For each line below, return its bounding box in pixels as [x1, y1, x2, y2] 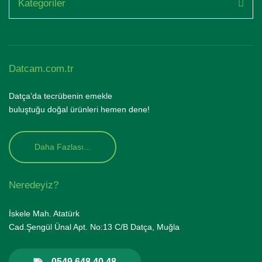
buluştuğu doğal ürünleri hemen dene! [9, 105, 150, 114]
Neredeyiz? [9, 180, 58, 191]
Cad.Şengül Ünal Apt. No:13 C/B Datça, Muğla [9, 222, 180, 232]
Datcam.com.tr [9, 63, 74, 74]
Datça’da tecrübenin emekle [9, 91, 112, 101]
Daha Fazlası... [35, 142, 91, 151]
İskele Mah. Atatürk [9, 209, 80, 218]
